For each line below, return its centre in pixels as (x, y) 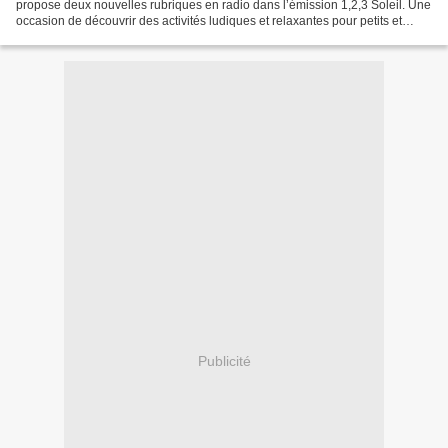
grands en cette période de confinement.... (130, 37)
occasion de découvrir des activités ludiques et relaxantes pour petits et (209, 21)
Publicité (224, 360)
